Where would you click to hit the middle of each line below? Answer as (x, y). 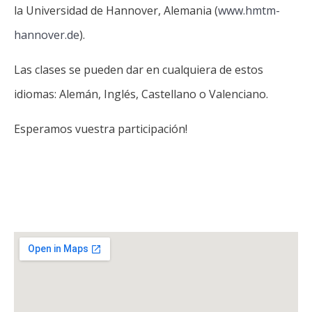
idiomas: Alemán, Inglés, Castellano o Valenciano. (141, 94)
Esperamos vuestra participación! (101, 129)
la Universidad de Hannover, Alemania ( (116, 11)
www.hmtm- (249, 11)
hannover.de (47, 35)
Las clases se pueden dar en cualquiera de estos (139, 70)
